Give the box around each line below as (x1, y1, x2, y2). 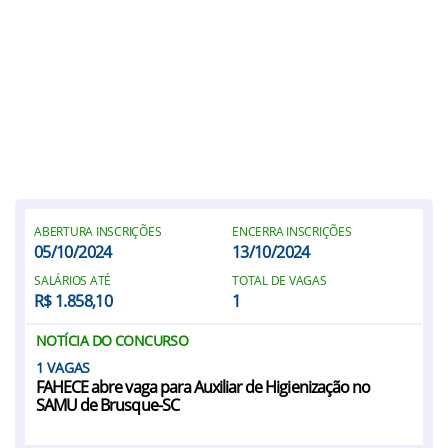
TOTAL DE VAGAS (232, 272, 327, 289)
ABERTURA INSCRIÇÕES (34, 223, 162, 240)
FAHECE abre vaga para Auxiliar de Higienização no (36, 376, 370, 398)
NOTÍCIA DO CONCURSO (36, 331, 189, 350)
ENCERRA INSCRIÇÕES (232, 223, 352, 240)
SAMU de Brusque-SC (36, 394, 179, 416)
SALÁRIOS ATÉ (34, 272, 112, 289)
